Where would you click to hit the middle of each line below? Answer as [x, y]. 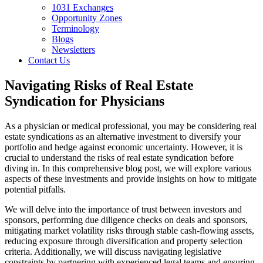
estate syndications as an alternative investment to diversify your [123, 136]
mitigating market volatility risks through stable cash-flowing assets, [129, 230]
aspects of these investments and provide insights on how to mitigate [131, 178]
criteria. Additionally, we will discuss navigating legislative [113, 251]
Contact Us [49, 60]
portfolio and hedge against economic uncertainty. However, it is [124, 147]
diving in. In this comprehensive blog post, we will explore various [128, 168]
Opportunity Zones [87, 18]
